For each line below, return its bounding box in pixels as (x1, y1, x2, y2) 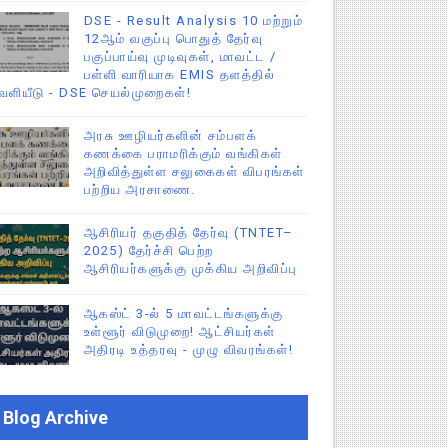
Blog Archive (2, 406, 108, 428)
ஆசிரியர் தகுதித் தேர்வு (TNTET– (83, 224, 294, 240)
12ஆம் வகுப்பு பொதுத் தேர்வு (83, 30, 264, 46)
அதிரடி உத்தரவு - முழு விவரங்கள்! (83, 341, 294, 357)
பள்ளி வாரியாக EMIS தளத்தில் (83, 66, 276, 82)
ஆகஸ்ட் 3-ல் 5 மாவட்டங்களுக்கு (83, 305, 284, 321)
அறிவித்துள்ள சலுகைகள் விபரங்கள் (83, 163, 305, 179)
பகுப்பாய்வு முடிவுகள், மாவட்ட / (83, 48, 277, 64)
